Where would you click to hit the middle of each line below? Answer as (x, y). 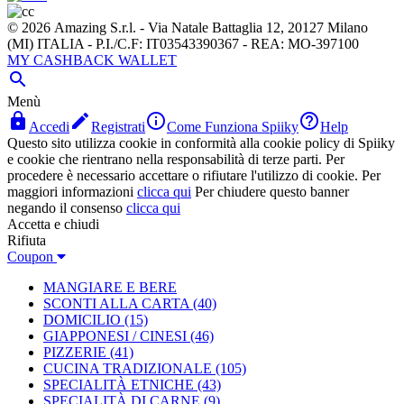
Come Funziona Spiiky (233, 127)
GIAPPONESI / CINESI (115, 336)
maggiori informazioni (70, 192)
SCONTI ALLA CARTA (116, 303)
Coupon (32, 257)
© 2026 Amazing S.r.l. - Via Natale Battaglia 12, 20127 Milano (188, 28)
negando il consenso (65, 208)
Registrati (118, 127)
